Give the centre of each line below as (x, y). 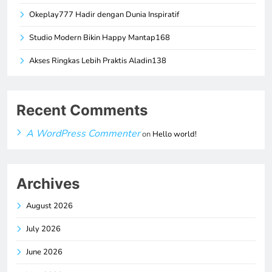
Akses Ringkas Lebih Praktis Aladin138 (98, 60)
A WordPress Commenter (83, 133)
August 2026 (49, 206)
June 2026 (44, 252)
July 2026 (43, 229)
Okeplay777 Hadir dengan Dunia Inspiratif (104, 14)
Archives (48, 183)
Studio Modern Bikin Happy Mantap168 (100, 37)
